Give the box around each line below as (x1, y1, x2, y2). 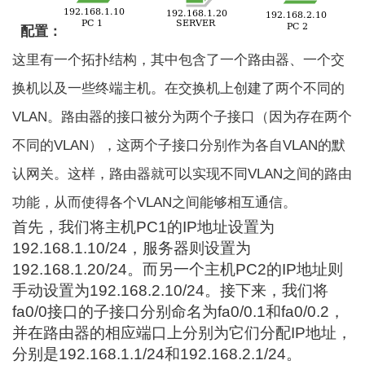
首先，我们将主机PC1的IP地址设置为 (12, 218, 275, 236)
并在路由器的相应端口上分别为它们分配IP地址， (12, 324, 353, 342)
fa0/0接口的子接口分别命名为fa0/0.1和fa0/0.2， (12, 303, 345, 321)
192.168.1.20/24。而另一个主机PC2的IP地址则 (12, 261, 344, 279)
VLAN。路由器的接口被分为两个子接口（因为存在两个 (12, 109, 353, 125)
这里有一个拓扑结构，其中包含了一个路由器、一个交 (12, 52, 345, 68)
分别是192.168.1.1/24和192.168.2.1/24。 (12, 345, 302, 363)
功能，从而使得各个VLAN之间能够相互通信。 (12, 195, 297, 211)
